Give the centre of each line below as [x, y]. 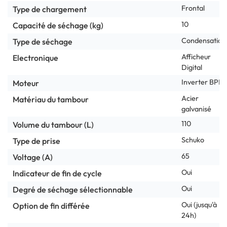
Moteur [26, 83]
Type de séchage [43, 41]
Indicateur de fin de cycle [57, 173]
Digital [192, 67]
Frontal [193, 8]
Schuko [193, 140]
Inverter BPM [203, 82]
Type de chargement [50, 9]
